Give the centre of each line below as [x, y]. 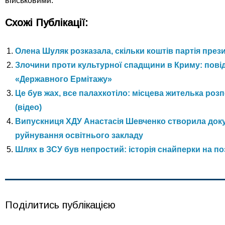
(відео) [28, 107]
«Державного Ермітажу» [64, 79]
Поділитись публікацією [60, 205]
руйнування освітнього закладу [79, 135]
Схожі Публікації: [46, 22]
